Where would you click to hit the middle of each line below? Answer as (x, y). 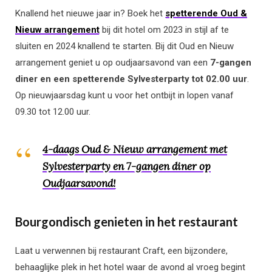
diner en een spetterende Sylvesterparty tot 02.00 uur (131, 79)
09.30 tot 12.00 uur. (54, 112)
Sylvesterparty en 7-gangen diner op (127, 167)
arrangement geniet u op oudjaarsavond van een (111, 63)
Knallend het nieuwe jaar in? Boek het (90, 14)
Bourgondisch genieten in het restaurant (127, 222)
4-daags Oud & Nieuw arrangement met (135, 150)
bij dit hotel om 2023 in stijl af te (164, 30)
